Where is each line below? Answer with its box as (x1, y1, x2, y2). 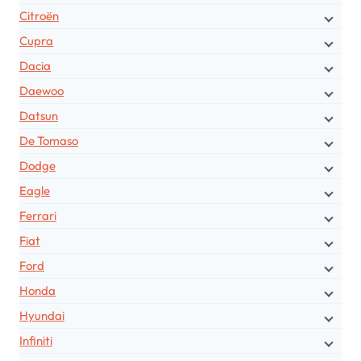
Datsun (19, 107, 58, 123)
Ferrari (19, 207, 56, 223)
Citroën (19, 7, 59, 23)
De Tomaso (19, 132, 78, 148)
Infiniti (19, 332, 52, 348)
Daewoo (19, 82, 64, 98)
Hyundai (19, 307, 64, 323)
